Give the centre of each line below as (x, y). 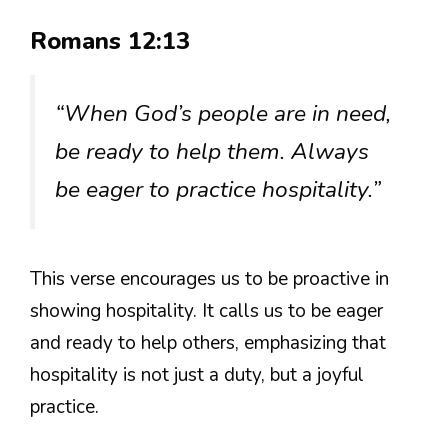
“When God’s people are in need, (223, 113)
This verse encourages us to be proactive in (209, 278)
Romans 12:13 (110, 40)
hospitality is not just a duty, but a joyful (197, 374)
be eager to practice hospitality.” (218, 189)
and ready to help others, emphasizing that (208, 342)
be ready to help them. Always (212, 151)
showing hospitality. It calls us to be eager (206, 310)
